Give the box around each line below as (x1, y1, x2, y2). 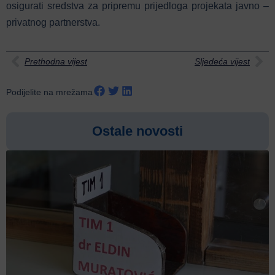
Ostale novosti (92, 123, 183, 139)
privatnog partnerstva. (6, 17, 100, 28)
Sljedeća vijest (195, 56, 250, 66)
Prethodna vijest (25, 56, 87, 66)
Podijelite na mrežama (6, 87, 93, 97)
